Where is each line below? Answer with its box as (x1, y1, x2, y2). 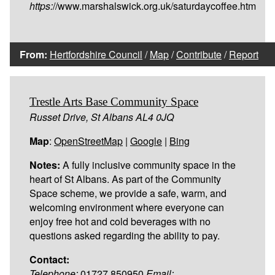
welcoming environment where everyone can (29, 199, 224, 214)
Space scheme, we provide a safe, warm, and (29, 185, 227, 200)
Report (229, 47, 258, 61)
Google (130, 133, 162, 148)
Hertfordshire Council (50, 47, 142, 61)
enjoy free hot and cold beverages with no (29, 214, 211, 228)
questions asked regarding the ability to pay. (29, 228, 220, 242)
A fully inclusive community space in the (60, 157, 236, 172)
